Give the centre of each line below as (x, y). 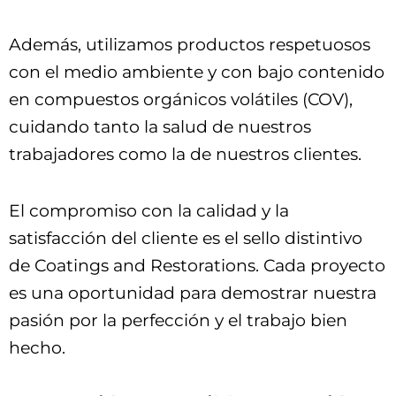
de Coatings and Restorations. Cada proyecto (197, 266)
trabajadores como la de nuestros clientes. (185, 154)
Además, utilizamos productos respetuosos (190, 44)
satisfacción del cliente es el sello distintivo (186, 239)
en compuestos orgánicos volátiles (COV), (181, 99)
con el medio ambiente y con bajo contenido (197, 72)
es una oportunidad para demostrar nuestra (193, 293)
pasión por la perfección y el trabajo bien (178, 321)
